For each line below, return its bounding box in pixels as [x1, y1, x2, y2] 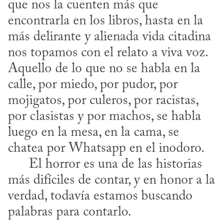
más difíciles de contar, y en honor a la [8, 173, 215, 187]
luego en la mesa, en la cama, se [8, 125, 179, 139]
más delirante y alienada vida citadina [8, 30, 211, 44]
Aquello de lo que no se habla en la [8, 62, 200, 76]
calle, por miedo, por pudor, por [8, 78, 178, 92]
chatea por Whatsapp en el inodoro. [8, 141, 207, 155]
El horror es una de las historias [8, 157, 29, 171]
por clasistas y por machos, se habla [8, 110, 201, 123]
